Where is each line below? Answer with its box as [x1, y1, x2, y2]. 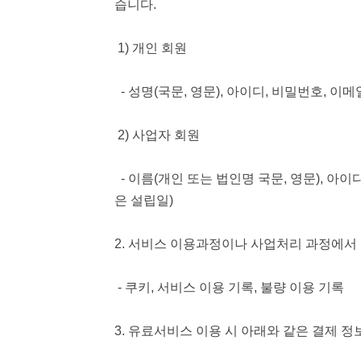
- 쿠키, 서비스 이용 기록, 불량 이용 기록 [114, 280, 344, 294]
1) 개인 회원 [114, 41, 187, 55]
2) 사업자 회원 [114, 128, 200, 142]
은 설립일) [114, 193, 173, 207]
